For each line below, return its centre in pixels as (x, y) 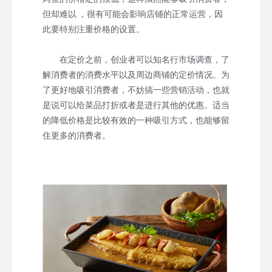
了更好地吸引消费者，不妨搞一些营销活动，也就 (136, 90)
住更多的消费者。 (76, 135)
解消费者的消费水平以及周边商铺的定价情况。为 (136, 74)
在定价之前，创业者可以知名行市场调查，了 (136, 59)
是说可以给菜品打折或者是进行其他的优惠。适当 (136, 105)
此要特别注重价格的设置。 (93, 29)
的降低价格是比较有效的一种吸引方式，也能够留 (136, 120)
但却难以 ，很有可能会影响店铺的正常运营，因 (133, 14)
